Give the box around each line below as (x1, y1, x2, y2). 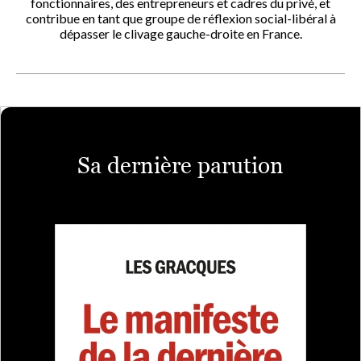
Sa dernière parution (77, 151, 284, 178)
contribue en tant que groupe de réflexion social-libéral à (25, 10, 336, 26)
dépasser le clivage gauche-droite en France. (59, 25, 302, 41)
